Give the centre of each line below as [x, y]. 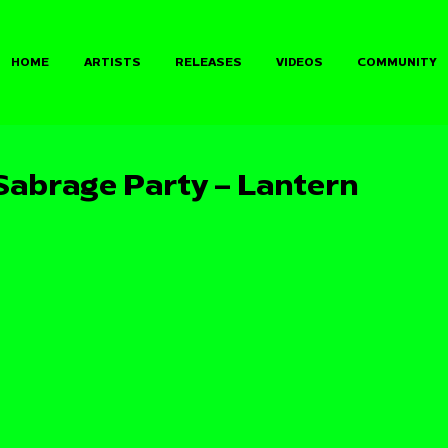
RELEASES [208, 62]
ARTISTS [112, 62]
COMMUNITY [397, 62]
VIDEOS [299, 62]
